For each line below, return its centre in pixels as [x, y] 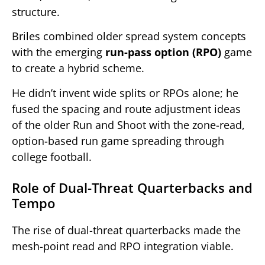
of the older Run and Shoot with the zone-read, [128, 125]
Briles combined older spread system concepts [129, 36]
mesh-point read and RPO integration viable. [123, 246]
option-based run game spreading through [118, 140]
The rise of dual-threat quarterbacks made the [126, 230]
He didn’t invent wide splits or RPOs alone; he [125, 93]
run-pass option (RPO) [163, 52]
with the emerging [59, 52]
